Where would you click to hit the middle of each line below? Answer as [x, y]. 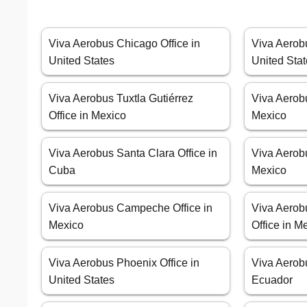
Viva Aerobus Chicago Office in [124, 44]
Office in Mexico [87, 116]
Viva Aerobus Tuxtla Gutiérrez [121, 99]
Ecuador [272, 280]
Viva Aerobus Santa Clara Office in [133, 153]
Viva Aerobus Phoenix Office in [124, 263]
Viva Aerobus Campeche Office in [131, 208]
